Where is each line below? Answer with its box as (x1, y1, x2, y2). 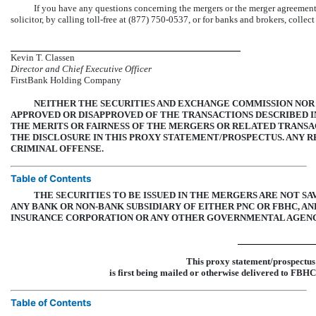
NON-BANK (75, 201, 124, 212)
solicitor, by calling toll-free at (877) (11, 14, 151, 25)
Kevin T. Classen (11, 52, 75, 63)
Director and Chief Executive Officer (11, 63, 152, 75)
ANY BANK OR (11, 201, 75, 212)
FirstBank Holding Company (11, 75, 121, 86)
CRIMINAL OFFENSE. (11, 143, 104, 154)
